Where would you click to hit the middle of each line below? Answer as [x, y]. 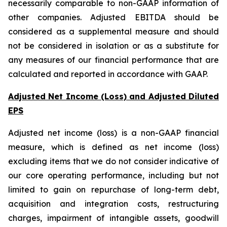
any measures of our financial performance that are [113, 60]
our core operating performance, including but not [113, 175]
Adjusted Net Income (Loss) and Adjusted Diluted [113, 96]
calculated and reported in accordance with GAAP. [108, 74]
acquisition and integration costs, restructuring [113, 204]
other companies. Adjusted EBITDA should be [113, 17]
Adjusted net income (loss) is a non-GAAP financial [113, 133]
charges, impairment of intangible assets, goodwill [113, 218]
